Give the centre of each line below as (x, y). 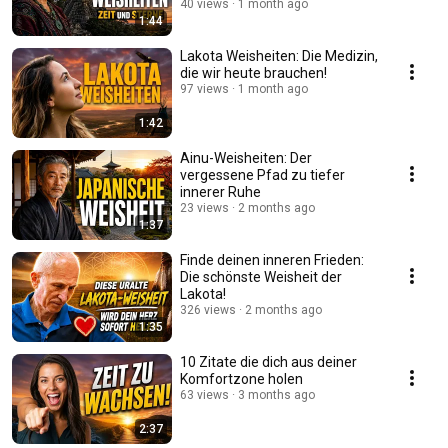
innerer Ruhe (220, 192)
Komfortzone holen (241, 379)
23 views (204, 208)
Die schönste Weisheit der (261, 277)
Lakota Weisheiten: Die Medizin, (279, 56)
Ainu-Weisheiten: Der (246, 158)
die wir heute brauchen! (253, 73)
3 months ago (276, 395)
